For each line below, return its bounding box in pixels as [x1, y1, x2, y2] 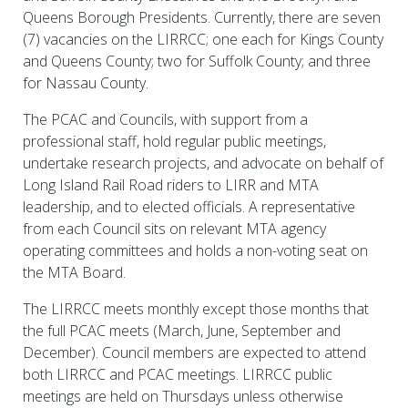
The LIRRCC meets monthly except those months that [23, 299, 369, 319]
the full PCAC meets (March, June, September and [23, 321, 341, 341]
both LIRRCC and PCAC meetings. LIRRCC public [23, 364, 332, 384]
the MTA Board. [23, 262, 126, 282]
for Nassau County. [23, 73, 148, 93]
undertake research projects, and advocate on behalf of [23, 153, 383, 173]
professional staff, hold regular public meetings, [23, 131, 326, 151]
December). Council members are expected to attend [23, 342, 366, 362]
